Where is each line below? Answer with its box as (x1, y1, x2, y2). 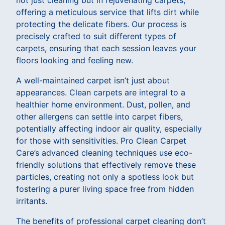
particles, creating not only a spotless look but (16, 171, 194, 182)
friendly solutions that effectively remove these (16, 159, 196, 170)
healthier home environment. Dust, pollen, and (16, 99, 190, 109)
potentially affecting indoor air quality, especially (16, 123, 202, 134)
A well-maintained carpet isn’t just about (16, 75, 170, 85)
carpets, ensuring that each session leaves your (16, 43, 196, 53)
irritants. (16, 195, 47, 206)
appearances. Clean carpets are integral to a (16, 87, 185, 97)
